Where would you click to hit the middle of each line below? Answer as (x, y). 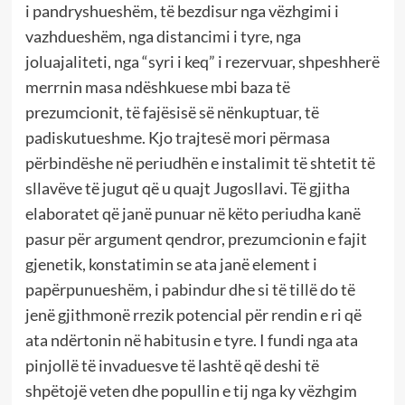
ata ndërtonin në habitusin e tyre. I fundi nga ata (191, 340)
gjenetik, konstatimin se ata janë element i (171, 264)
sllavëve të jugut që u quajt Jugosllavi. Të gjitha (187, 188)
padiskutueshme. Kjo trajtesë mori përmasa (177, 138)
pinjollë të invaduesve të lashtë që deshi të (172, 366)
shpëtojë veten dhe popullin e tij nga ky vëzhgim (191, 391)
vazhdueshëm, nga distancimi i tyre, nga (163, 37)
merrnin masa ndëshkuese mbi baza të (157, 87)
